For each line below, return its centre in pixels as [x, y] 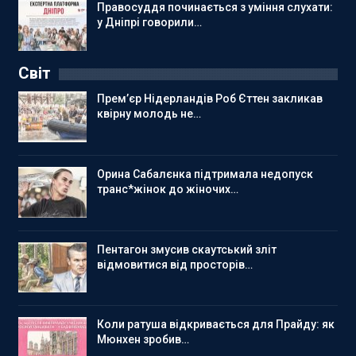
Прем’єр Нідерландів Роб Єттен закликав [210, 99]
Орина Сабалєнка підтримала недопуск [205, 174]
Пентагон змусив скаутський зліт [187, 249]
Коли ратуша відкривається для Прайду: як [216, 325]
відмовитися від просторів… [175, 264]
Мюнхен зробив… [143, 340]
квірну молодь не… [149, 114]
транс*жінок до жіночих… [168, 189]
